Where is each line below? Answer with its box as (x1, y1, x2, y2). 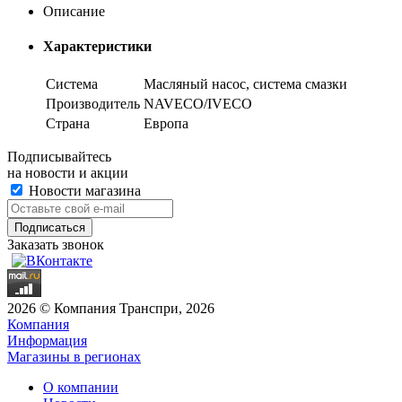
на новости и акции (7, 165, 128, 181)
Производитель (46, 96, 140, 112)
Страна (46, 116, 90, 132)
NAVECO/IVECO (144, 96, 252, 112)
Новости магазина (25, 183, 141, 199)
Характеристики (43, 39, 152, 55)
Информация (7, 333, 87, 349)
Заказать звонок (7, 237, 104, 253)
